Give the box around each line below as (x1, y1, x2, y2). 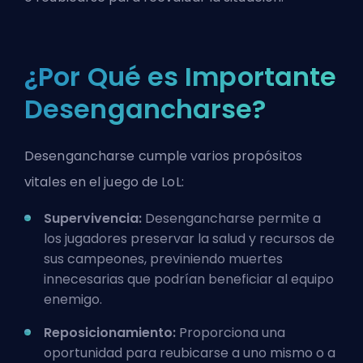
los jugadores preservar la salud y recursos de (44, 229, 335, 248)
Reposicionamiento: (44, 323, 176, 342)
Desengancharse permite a (142, 209, 321, 228)
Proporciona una (176, 323, 285, 342)
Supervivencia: (44, 209, 142, 228)
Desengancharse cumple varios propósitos (24, 147, 302, 165)
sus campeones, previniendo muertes (44, 250, 283, 268)
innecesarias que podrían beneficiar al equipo (44, 270, 334, 288)
